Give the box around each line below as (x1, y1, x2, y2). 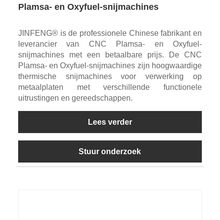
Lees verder (87, 117, 132, 126)
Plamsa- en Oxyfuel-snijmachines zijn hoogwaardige (18, 61, 202, 70)
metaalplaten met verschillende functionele (18, 82, 202, 91)
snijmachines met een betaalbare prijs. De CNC (18, 50, 202, 59)
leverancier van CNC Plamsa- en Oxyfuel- (18, 39, 202, 48)
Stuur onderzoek (79, 147, 141, 156)
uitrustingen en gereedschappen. (18, 93, 133, 102)
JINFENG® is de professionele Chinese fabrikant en (18, 28, 202, 37)
